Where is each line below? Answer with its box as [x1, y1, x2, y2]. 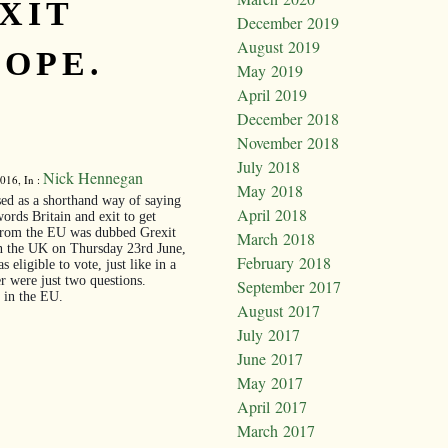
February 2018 [237, 252, 331, 274]
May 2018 [237, 180, 303, 202]
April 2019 [237, 84, 307, 106]
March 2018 [237, 228, 315, 250]
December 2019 [237, 12, 339, 34]
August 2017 [237, 300, 320, 322]
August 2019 [237, 36, 320, 58]
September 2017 [237, 276, 341, 298]
